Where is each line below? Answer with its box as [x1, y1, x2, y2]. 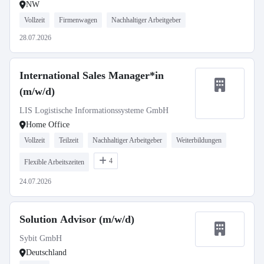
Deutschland [26, 248, 67, 257]
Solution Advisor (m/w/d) [19, 213, 134, 225]
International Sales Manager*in [19, 70, 164, 81]
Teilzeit [59, 136, 78, 144]
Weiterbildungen [176, 136, 222, 144]
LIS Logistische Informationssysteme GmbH [19, 106, 169, 115]
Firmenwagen [59, 16, 97, 24]
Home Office [26, 120, 70, 129]
